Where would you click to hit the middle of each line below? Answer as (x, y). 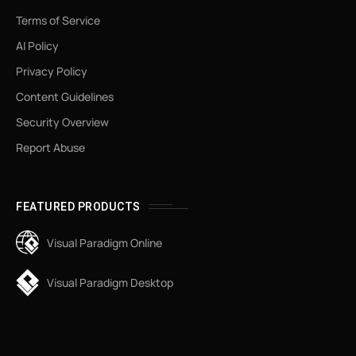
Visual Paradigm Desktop (110, 282)
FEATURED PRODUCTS (78, 207)
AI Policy (37, 45)
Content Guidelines (65, 96)
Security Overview (62, 122)
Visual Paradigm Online (104, 242)
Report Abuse (50, 147)
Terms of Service (58, 20)
